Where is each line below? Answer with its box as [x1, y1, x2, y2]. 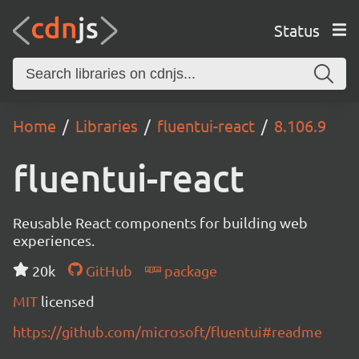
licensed [41, 292, 95, 309]
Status [273, 19, 320, 40]
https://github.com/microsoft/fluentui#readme [13, 323, 322, 340]
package [160, 262, 217, 279]
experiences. [13, 232, 95, 248]
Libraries [75, 115, 138, 135]
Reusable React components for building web [13, 214, 308, 231]
